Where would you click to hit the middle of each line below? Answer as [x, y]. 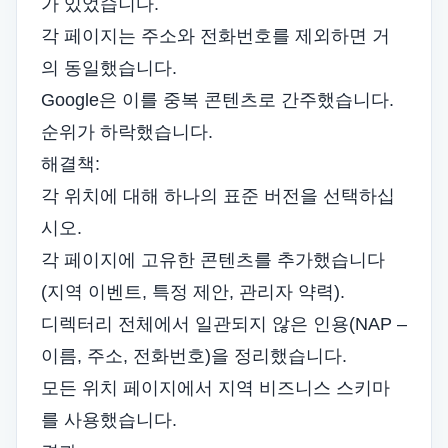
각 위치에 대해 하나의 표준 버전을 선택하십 [218, 196]
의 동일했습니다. [109, 68]
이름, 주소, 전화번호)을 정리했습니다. [194, 356]
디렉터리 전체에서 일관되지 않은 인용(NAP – [224, 324]
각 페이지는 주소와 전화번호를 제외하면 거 [215, 36]
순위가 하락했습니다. [127, 132]
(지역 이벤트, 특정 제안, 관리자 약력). [193, 292]
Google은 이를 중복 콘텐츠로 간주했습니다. [217, 100]
